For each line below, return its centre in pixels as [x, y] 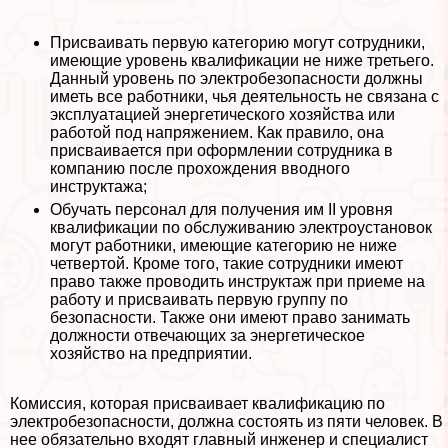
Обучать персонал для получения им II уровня [221, 210]
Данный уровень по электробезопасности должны [236, 79]
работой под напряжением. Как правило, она [217, 133]
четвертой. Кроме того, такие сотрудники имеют [226, 264]
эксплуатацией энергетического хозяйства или [222, 115]
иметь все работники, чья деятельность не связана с [244, 97]
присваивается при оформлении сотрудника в [221, 151]
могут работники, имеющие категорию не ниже [223, 246]
